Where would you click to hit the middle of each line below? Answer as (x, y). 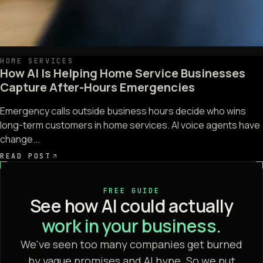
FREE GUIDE (131, 191)
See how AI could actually (131, 206)
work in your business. (131, 226)
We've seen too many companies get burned (131, 245)
